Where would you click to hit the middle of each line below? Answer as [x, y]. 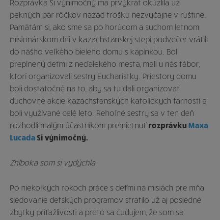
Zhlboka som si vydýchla [53, 162]
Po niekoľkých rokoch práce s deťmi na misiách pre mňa [107, 187]
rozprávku [168, 125]
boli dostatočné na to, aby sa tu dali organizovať [95, 88]
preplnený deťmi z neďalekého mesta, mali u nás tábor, [105, 63]
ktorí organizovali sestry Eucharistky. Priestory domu [103, 76]
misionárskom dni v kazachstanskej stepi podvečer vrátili [109, 39]
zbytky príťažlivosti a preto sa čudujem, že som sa [97, 212]
